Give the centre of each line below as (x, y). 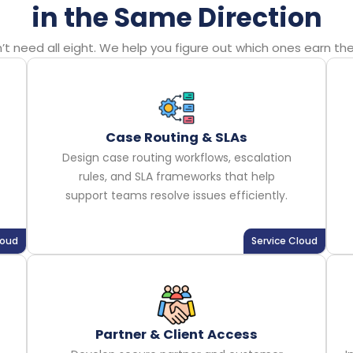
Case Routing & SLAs (176, 137)
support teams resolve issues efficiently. (176, 195)
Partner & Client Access (176, 334)
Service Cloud (284, 240)
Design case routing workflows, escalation (176, 157)
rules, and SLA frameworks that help (176, 176)
